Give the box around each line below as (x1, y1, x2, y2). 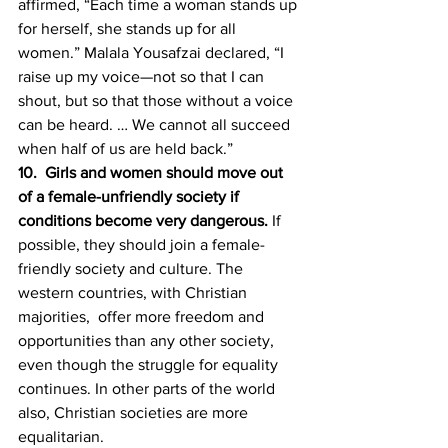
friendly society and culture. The (18, 260, 247, 277)
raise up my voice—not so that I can (18, 68, 268, 85)
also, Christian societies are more (18, 404, 252, 421)
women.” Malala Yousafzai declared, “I (18, 44, 288, 61)
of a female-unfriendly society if (18, 188, 243, 205)
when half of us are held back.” (18, 140, 233, 157)
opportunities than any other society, (18, 332, 278, 349)
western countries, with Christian (18, 284, 251, 301)
